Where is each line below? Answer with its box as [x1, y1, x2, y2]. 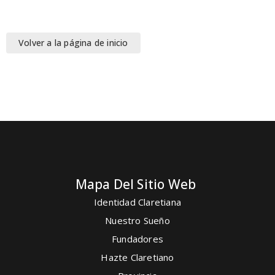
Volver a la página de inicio [18, 36, 128, 48]
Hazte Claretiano [101, 250, 174, 263]
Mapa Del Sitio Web [75, 175, 196, 193]
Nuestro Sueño [105, 214, 170, 227]
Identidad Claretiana [94, 195, 181, 208]
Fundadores [112, 232, 163, 245]
